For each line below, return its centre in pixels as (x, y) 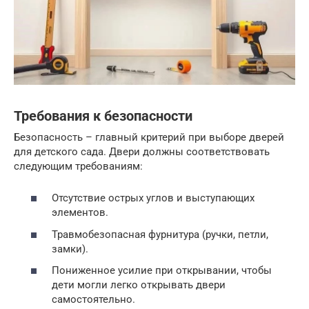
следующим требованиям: (78, 166)
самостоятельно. (93, 300)
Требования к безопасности (103, 116)
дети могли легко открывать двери (139, 285)
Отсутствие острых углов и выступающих (153, 198)
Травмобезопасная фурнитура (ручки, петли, (160, 234)
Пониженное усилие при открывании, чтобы (162, 271)
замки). (70, 249)
